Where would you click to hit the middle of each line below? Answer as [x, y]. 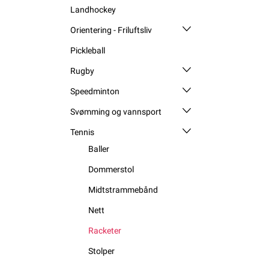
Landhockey [93, 9]
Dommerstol [111, 169]
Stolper [101, 251]
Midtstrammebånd [123, 189]
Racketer [105, 230]
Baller [99, 149]
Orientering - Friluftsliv [111, 30]
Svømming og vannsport [116, 111]
